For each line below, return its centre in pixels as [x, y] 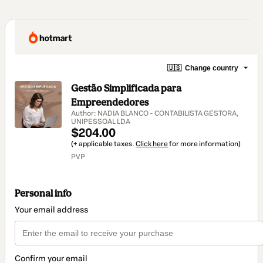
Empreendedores [110, 102]
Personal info [43, 193]
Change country [212, 68]
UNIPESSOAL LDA [101, 122]
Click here [152, 144]
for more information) [204, 144]
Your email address [51, 210]
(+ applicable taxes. [103, 144]
